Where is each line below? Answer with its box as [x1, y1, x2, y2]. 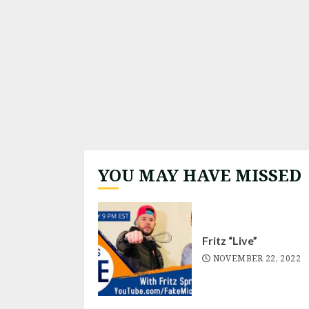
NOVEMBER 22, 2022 [212, 252, 301, 264]
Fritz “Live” [202, 234, 257, 247]
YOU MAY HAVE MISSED [98, 163, 301, 186]
